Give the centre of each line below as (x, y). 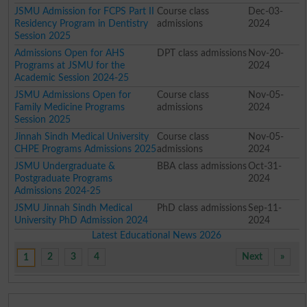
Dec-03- (265, 11)
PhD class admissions (201, 208)
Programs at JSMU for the (70, 65)
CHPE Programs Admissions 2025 (86, 149)
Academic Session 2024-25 (72, 77)
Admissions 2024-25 (58, 191)
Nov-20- (266, 53)
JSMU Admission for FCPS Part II (85, 11)
